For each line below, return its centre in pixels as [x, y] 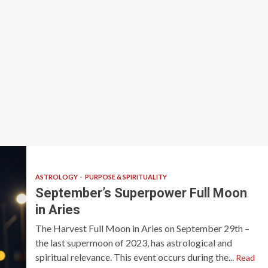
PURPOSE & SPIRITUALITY [126, 176]
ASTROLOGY [57, 176]
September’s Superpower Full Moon [141, 193]
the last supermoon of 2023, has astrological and [133, 242]
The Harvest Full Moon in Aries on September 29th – [142, 228]
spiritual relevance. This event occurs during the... [135, 257]
